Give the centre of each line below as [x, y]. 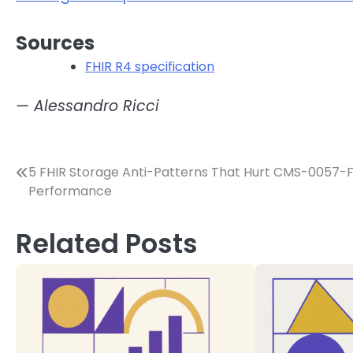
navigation [69, 205]
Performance [70, 191]
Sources [55, 43]
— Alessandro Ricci [87, 106]
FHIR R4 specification [150, 66]
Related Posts [107, 244]
